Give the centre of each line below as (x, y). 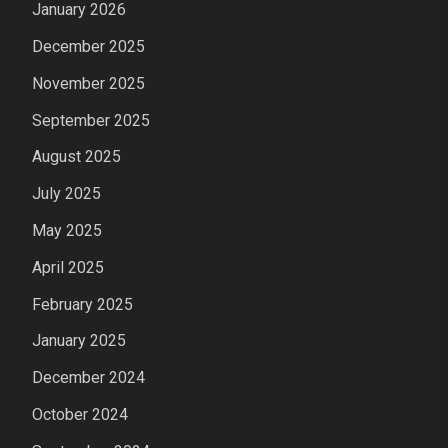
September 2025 (91, 120)
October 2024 (80, 415)
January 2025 (79, 341)
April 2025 (68, 267)
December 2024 (88, 378)
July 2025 (66, 194)
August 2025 (76, 157)
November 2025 (88, 83)
